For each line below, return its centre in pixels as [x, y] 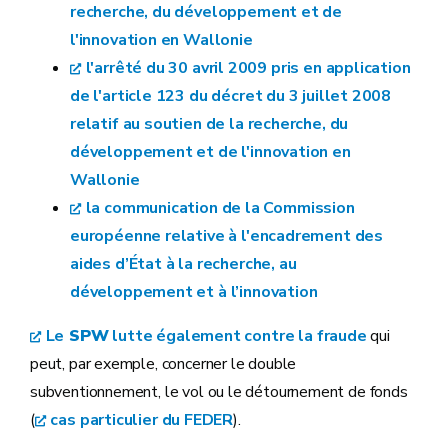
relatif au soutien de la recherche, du [209, 124]
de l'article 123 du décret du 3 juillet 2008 [231, 96]
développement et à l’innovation [194, 292]
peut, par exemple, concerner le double [163, 364]
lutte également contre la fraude [237, 336]
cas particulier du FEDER [142, 420]
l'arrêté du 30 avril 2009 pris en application [248, 68]
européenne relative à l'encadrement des [226, 236]
